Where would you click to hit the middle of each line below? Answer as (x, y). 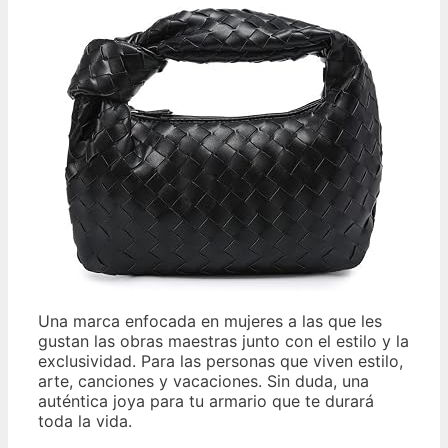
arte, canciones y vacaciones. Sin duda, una (203, 381)
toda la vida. (85, 421)
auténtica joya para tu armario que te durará (206, 401)
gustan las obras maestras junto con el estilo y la (223, 341)
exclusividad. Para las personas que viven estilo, (220, 361)
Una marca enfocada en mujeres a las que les (210, 321)
